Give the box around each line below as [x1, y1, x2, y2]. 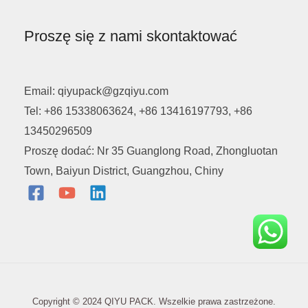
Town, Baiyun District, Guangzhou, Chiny [24, 165, 223, 177]
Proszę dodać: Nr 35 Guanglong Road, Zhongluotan [24, 145, 278, 157]
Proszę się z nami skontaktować [24, 27, 237, 45]
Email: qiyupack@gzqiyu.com [24, 85, 168, 98]
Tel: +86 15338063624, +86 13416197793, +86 [24, 105, 252, 118]
